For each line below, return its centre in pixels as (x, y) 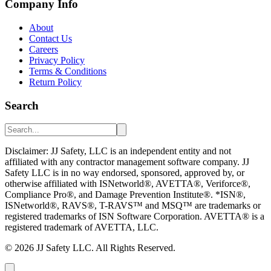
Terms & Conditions (68, 71)
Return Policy (55, 82)
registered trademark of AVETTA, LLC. (82, 227)
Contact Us (51, 38)
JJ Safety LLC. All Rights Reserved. (105, 248)
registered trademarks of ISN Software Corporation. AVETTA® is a (135, 217)
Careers (44, 49)
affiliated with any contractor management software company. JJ (127, 162)
